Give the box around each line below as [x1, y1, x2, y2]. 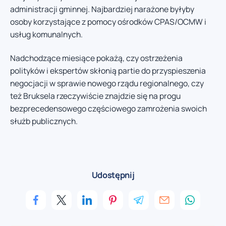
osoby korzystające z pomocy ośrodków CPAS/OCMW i [10, 16, 206, 27]
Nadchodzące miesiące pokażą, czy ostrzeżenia [10, 52, 183, 64]
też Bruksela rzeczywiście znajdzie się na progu [10, 90, 181, 102]
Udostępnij [91, 168, 135, 181]
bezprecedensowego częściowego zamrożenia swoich [10, 103, 207, 115]
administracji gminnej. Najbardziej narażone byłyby [10, 3, 194, 15]
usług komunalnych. [10, 28, 83, 40]
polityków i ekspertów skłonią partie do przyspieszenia [10, 65, 206, 77]
